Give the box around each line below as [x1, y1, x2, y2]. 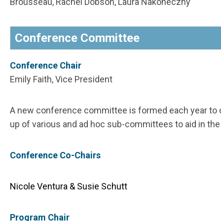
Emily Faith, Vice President [10, 74, 112, 85]
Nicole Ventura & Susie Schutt [10, 181, 127, 192]
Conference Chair [10, 60, 81, 71]
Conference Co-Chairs [10, 150, 101, 161]
